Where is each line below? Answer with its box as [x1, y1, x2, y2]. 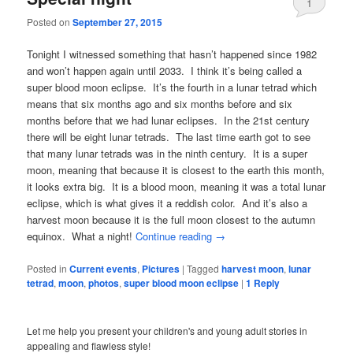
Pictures [142, 261, 180, 276]
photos [88, 275, 120, 290]
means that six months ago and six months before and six [27, 96, 293, 112]
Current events [69, 261, 138, 276]
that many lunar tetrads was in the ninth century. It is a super [27, 146, 308, 162]
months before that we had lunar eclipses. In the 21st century [27, 113, 310, 128]
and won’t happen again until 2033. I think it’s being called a [27, 63, 303, 79]
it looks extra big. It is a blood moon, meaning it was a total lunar [27, 179, 326, 195]
